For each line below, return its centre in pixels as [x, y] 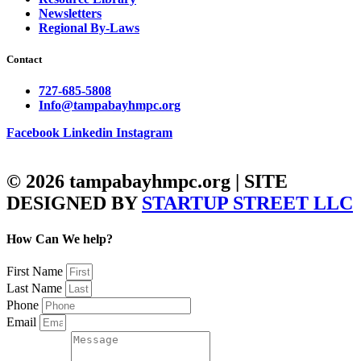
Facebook [33, 133]
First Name [36, 271]
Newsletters [70, 14]
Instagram [144, 133]
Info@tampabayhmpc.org [110, 106]
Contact [24, 60]
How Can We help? [60, 239]
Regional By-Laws [89, 28]
